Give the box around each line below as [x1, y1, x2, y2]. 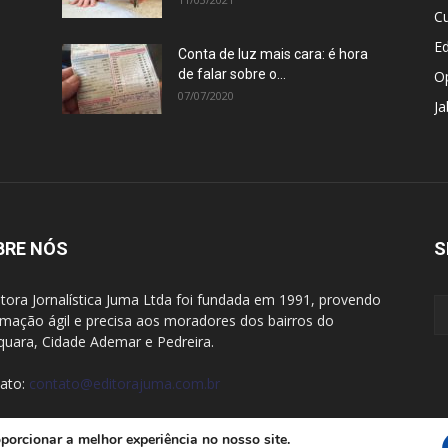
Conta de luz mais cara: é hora [178, 46, 368, 62]
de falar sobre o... [178, 66, 286, 82]
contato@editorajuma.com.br [29, 374, 220, 393]
